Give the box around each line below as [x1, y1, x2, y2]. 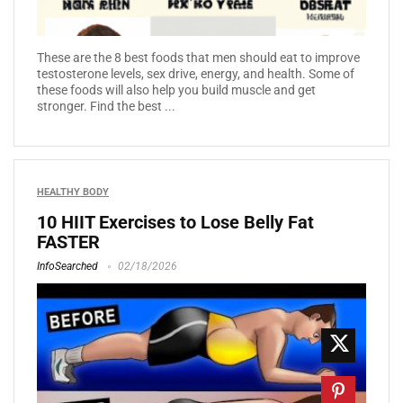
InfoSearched [37, 260, 98, 273]
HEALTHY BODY [37, 186, 109, 199]
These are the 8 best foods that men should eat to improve [37, 50, 360, 66]
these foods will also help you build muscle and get [37, 83, 316, 98]
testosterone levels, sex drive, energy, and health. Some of [37, 67, 354, 82]
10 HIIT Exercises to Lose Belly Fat [37, 211, 314, 234]
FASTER [37, 231, 100, 254]
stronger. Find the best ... [37, 99, 175, 114]
